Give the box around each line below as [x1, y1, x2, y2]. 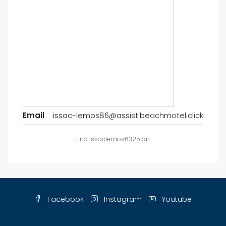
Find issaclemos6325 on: [75, 135, 151, 143]
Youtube [160, 194, 192, 204]
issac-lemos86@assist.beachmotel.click [53, 110, 203, 121]
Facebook [45, 194, 84, 204]
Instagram [102, 194, 142, 204]
